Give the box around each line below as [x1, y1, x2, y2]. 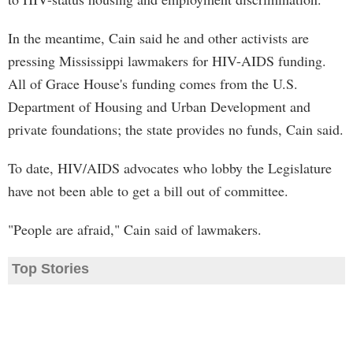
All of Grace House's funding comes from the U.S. [8, 74, 298, 93]
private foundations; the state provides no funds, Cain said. [8, 120, 344, 139]
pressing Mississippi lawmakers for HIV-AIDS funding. [8, 51, 326, 70]
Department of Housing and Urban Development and [8, 97, 310, 116]
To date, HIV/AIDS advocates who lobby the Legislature [8, 158, 332, 177]
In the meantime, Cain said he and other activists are [8, 28, 309, 47]
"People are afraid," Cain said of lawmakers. [8, 220, 262, 239]
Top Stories [12, 261, 89, 277]
